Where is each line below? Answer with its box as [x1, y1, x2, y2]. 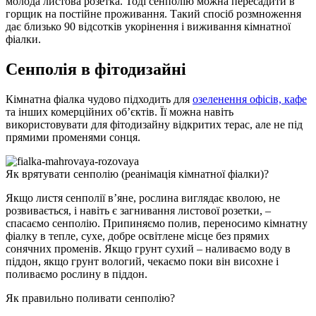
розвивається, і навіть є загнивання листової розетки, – [6, 204, 271, 217]
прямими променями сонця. [6, 130, 140, 143]
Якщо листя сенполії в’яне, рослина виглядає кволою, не [6, 191, 280, 204]
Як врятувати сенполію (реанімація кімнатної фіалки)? [6, 167, 269, 180]
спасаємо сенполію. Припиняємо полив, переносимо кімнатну [6, 217, 308, 229]
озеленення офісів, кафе [193, 92, 307, 105]
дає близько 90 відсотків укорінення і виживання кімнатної [6, 20, 291, 33]
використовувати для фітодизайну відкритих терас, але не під [6, 118, 303, 130]
